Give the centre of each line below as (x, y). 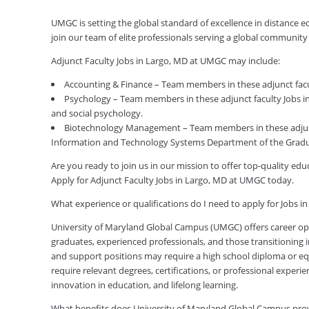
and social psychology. (97, 113)
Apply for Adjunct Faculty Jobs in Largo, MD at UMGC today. (172, 180)
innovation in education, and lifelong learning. (144, 285)
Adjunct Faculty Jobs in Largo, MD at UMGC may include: (165, 60)
